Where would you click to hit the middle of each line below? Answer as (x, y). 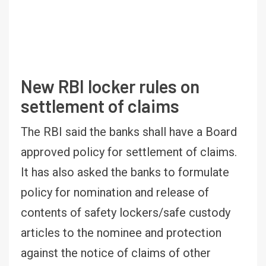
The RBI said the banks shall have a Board (129, 132)
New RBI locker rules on (110, 86)
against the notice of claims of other (116, 253)
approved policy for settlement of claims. (129, 152)
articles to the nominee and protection (121, 232)
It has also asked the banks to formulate (125, 172)
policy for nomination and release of (115, 192)
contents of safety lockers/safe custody (126, 212)
